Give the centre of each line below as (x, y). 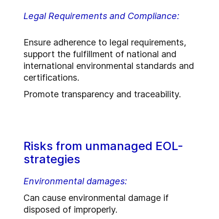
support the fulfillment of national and (100, 54)
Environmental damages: (75, 181)
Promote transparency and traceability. (102, 94)
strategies (52, 159)
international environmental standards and (109, 66)
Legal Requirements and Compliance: (101, 16)
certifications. (51, 78)
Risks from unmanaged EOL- (103, 146)
